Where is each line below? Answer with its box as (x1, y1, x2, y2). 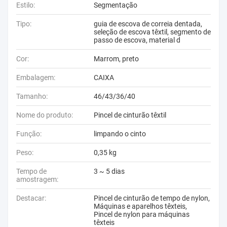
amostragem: (16, 175, 58, 183)
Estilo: (16, 1, 35, 9)
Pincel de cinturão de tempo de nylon (94, 194, 208, 202)
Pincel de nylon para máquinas (94, 210, 190, 218)
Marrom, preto (94, 55, 139, 63)
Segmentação (94, 1, 137, 9)
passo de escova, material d (94, 36, 180, 44)
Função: (16, 130, 42, 138)
